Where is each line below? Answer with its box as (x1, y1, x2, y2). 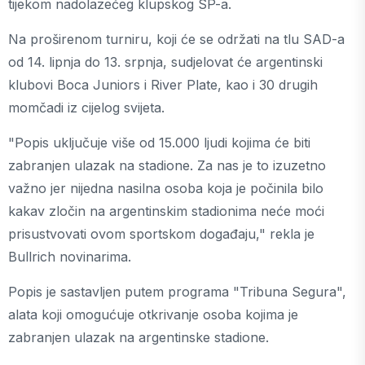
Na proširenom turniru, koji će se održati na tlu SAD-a (8, 31, 345, 47)
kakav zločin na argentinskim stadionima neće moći (8, 203, 324, 219)
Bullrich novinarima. (8, 248, 131, 265)
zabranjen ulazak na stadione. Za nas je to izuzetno (8, 157, 326, 174)
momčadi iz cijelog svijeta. (8, 99, 165, 116)
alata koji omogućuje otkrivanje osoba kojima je (8, 306, 298, 323)
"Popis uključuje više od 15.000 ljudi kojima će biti (8, 134, 310, 151)
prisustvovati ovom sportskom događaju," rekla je (8, 226, 314, 242)
